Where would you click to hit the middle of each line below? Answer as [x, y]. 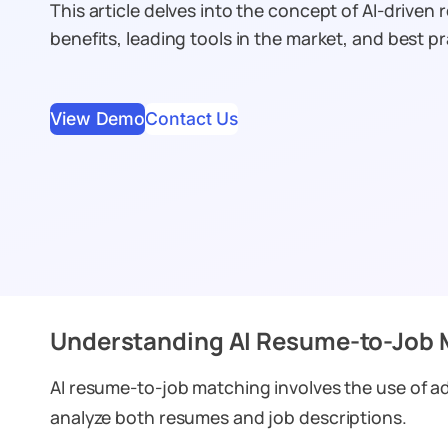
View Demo [98, 118]
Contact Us [192, 118]
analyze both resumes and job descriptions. [228, 417]
